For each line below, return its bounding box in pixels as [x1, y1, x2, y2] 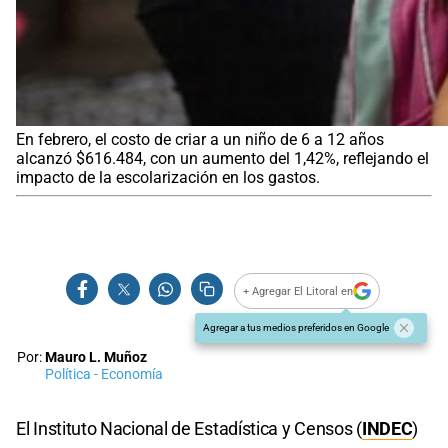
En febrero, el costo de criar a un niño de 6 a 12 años [16, 130, 384, 150]
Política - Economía [45, 366, 163, 384]
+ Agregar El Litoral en [243, 284, 354, 298]
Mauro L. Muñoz [45, 349, 147, 367]
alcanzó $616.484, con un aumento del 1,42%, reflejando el [16, 149, 429, 169]
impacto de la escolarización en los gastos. [16, 168, 320, 188]
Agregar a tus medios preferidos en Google [203, 322, 389, 334]
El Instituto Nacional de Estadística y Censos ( [16, 418, 362, 440]
